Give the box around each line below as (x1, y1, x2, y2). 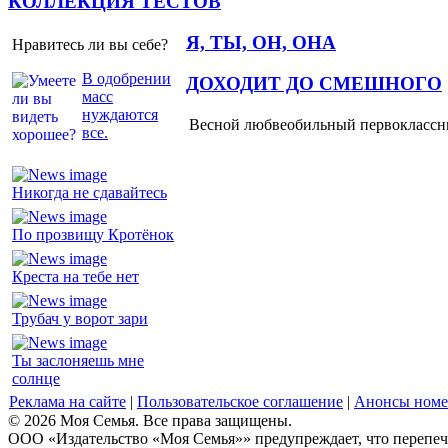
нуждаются (82, 105, 158, 123)
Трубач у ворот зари (12, 309, 148, 327)
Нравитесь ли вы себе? (12, 35, 168, 53)
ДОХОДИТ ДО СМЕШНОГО (186, 72, 442, 94)
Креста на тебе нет (12, 267, 139, 285)
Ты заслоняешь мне (12, 351, 144, 369)
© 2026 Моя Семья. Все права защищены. (8, 411, 292, 429)
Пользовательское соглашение (137, 392, 343, 410)
